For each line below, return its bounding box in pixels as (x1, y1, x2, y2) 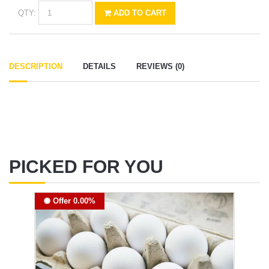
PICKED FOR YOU (9, 157, 163, 177)
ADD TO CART (111, 8, 166, 17)
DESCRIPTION (9, 62, 62, 71)
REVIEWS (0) (136, 62, 184, 71)
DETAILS (83, 62, 116, 71)
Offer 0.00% (50, 196, 95, 206)
